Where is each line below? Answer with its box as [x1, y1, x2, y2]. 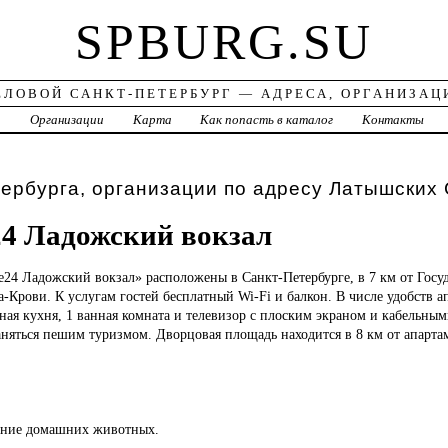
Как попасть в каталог [200, 112, 334, 128]
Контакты [362, 112, 425, 128]
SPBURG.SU [74, 14, 373, 71]
